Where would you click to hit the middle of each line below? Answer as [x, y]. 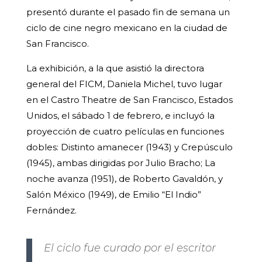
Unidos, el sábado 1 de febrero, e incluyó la [120, 116]
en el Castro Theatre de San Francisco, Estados [129, 100]
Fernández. [51, 211]
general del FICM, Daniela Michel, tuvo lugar [124, 84]
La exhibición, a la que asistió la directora [115, 68]
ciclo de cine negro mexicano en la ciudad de [127, 28]
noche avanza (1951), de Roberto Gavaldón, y [124, 179]
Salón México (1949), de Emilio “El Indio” [113, 195]
